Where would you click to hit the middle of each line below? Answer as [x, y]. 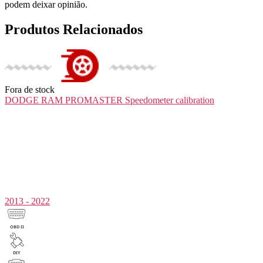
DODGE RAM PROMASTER [64, 100]
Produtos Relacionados [74, 30]
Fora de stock [30, 90]
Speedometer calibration [170, 100]
